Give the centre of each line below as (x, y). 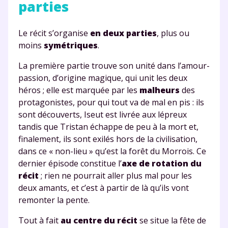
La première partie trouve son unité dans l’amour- (114, 65)
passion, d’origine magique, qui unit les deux (103, 78)
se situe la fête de (172, 220)
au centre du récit (99, 220)
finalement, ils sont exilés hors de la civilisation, (108, 139)
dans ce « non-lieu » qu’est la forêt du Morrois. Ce (112, 151)
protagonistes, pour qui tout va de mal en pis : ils (111, 102)
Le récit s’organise (54, 33)
